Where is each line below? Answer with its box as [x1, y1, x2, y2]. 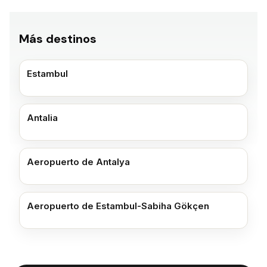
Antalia [27, 112, 58, 123]
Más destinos [19, 31, 97, 46]
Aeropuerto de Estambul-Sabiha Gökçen [27, 200, 209, 212]
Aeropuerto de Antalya [27, 156, 130, 167]
